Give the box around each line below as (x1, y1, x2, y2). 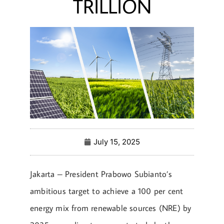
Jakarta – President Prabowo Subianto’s (30, 168, 172, 180)
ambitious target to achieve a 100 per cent (30, 185, 183, 197)
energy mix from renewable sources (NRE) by (30, 202, 191, 214)
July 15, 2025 (93, 137, 140, 147)
